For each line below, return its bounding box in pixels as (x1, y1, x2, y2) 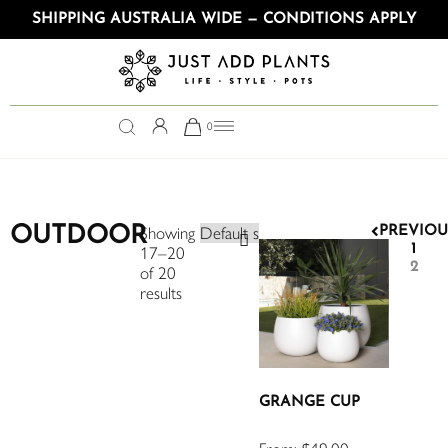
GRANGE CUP (259, 395, 361, 411)
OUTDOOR (10, 222, 147, 250)
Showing (139, 222, 195, 243)
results (139, 282, 182, 303)
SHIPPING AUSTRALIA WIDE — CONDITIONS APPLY (32, 12, 416, 27)
